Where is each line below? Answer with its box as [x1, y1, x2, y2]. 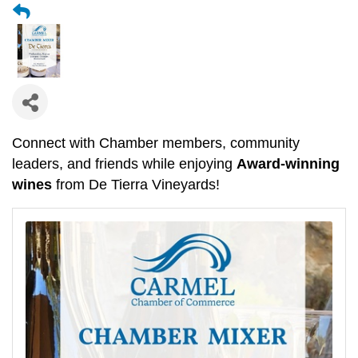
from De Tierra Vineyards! [52, 177, 220, 193]
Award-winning [237, 156, 340, 173]
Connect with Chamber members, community [12, 135, 300, 152]
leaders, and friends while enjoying [12, 156, 237, 173]
